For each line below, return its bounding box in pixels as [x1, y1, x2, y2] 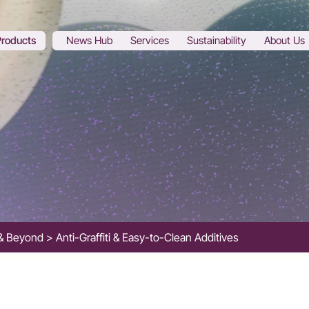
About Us [264, 34, 305, 48]
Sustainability [187, 34, 246, 48]
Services [130, 34, 169, 48]
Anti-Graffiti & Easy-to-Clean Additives [56, 230, 239, 244]
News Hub [66, 34, 112, 48]
